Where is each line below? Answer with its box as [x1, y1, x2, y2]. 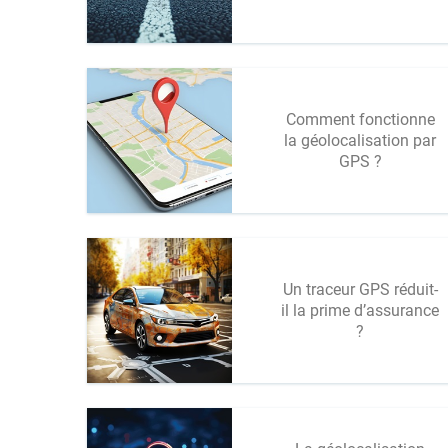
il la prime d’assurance [281, 301, 439, 320]
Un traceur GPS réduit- [282, 280, 438, 299]
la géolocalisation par [284, 131, 436, 150]
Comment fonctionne [285, 110, 435, 129]
